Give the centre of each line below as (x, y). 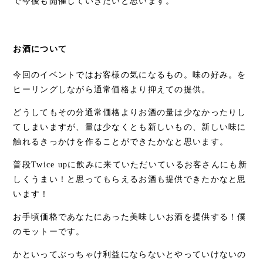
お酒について (40, 49)
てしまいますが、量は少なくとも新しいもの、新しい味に (130, 127)
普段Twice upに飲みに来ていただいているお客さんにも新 (130, 164)
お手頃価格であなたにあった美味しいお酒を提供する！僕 (130, 217)
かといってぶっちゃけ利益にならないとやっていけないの (130, 254)
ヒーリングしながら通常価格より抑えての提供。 (112, 89)
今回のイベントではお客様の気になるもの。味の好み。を (130, 75)
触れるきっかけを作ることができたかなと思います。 (121, 141)
